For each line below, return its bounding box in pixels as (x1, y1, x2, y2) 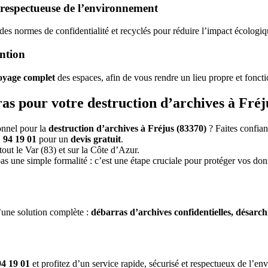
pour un (36, 134, 71, 145)
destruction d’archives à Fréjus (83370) (48, 123, 206, 133)
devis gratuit (71, 134, 121, 145)
